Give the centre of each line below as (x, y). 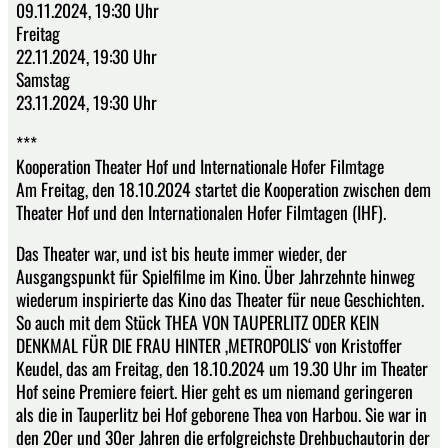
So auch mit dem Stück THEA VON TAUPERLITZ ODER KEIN (197, 321)
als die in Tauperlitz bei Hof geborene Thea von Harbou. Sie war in (221, 413)
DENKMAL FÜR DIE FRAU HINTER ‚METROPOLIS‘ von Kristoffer (209, 344)
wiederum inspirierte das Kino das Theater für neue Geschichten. (220, 298)
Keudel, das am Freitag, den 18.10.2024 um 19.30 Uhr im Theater (222, 367)
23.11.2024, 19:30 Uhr (86, 102)
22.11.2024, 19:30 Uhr (86, 56)
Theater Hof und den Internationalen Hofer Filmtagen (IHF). (201, 212)
